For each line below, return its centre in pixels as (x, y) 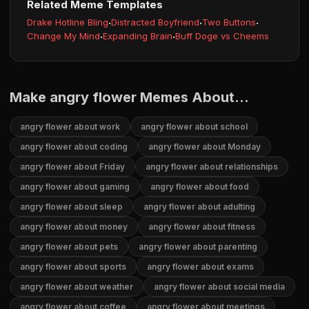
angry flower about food (200, 187)
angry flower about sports (73, 267)
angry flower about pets (69, 247)
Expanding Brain (138, 36)
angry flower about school (194, 127)
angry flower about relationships (212, 167)
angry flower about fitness (202, 227)
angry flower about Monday (205, 147)
